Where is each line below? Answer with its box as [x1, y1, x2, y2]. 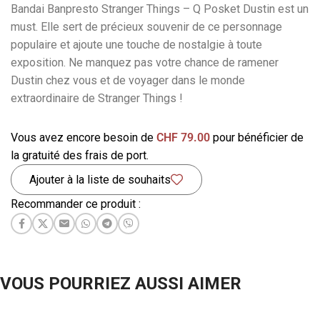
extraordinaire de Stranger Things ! [11, 91, 183, 105]
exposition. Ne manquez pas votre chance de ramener [11, 56, 279, 69]
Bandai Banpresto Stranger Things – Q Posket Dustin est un [11, 2, 309, 16]
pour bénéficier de [210, 131, 304, 144]
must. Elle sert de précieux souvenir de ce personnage [11, 20, 282, 34]
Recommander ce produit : [11, 197, 141, 211]
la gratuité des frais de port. [11, 149, 149, 162]
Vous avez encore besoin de [11, 131, 156, 144]
